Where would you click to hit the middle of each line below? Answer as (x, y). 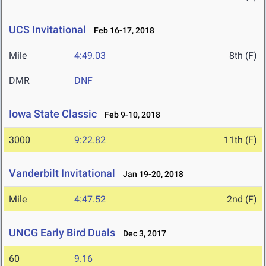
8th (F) (243, 56)
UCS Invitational (47, 30)
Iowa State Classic (53, 114)
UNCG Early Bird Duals (62, 233)
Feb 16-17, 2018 (121, 31)
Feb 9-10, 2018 (130, 115)
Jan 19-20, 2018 (151, 174)
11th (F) (240, 140)
